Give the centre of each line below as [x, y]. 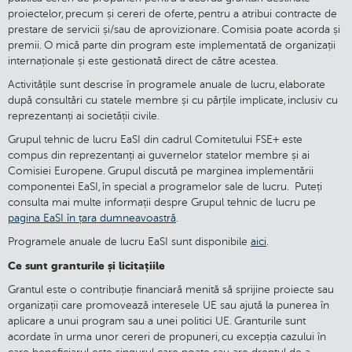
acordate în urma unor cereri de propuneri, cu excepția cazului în [167, 337]
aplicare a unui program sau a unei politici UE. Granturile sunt [157, 321]
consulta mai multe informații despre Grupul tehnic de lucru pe [162, 203]
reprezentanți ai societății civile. [84, 116]
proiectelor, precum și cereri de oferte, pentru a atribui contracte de [172, 14]
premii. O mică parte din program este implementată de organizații [172, 46]
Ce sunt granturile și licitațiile [86, 266]
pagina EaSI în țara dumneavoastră [92, 218]
